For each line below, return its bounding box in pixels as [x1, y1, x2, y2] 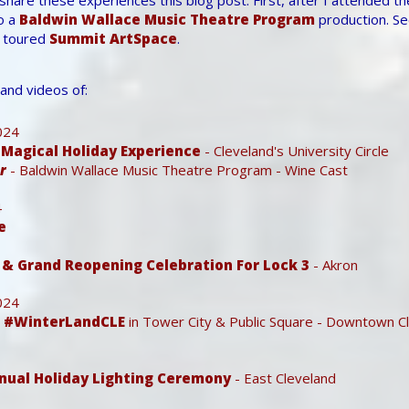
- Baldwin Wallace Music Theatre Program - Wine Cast [6, 160, 348, 179]
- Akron [309, 255, 358, 274]
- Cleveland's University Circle [201, 141, 389, 160]
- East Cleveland [231, 368, 336, 387]
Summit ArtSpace [49, 28, 177, 47]
